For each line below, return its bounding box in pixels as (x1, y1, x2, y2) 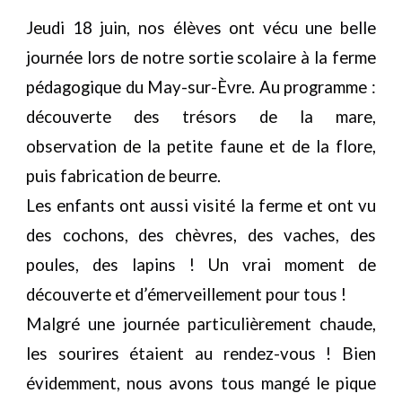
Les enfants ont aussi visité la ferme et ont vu (26, 196, 376, 215)
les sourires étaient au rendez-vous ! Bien (26, 344, 376, 363)
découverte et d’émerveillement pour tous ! (26, 284, 347, 304)
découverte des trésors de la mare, (26, 107, 376, 127)
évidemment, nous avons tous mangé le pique (26, 373, 376, 393)
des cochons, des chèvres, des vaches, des (26, 225, 376, 245)
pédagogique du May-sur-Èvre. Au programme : (26, 77, 376, 97)
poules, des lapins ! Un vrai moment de (26, 255, 376, 275)
